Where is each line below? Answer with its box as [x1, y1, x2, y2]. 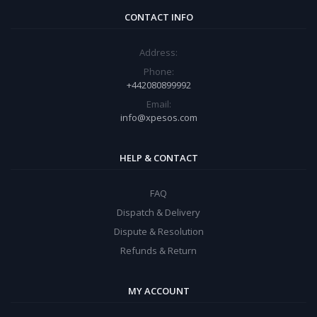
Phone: [143, 65, 174, 79]
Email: [146, 98, 171, 111]
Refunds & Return [120, 244, 197, 258]
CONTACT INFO [124, 11, 193, 24]
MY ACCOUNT [127, 284, 190, 298]
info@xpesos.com [120, 111, 197, 125]
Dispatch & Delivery [117, 206, 200, 219]
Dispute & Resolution [113, 225, 204, 238]
